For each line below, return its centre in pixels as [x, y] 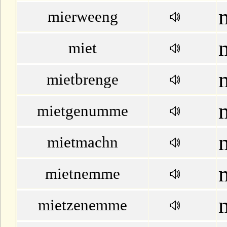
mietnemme [83, 174]
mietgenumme [83, 111]
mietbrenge [83, 79]
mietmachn [83, 142]
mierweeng [83, 16]
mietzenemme [83, 205]
